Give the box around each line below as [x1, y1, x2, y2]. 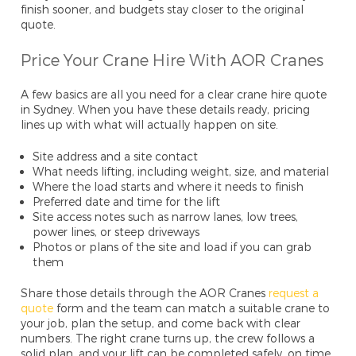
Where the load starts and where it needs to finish [33, 180, 304, 194]
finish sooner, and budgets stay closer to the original [21, 2, 304, 17]
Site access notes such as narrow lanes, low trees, [33, 210, 299, 224]
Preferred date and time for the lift [33, 195, 221, 209]
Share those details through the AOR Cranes [21, 286, 266, 300]
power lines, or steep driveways [33, 225, 200, 239]
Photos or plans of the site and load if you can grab [33, 240, 312, 254]
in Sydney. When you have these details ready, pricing [21, 103, 311, 117]
